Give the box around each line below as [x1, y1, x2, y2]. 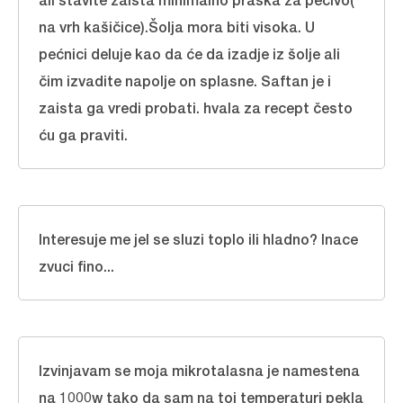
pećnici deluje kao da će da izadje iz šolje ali [39, 45, 340, 62]
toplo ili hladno [208, 230, 309, 247]
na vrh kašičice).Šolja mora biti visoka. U [39, 18, 315, 35]
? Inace [309, 230, 358, 247]
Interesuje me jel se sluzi [39, 230, 208, 247]
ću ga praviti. [39, 126, 128, 143]
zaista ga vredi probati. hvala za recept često [39, 99, 353, 116]
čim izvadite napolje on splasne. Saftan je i [39, 72, 331, 89]
